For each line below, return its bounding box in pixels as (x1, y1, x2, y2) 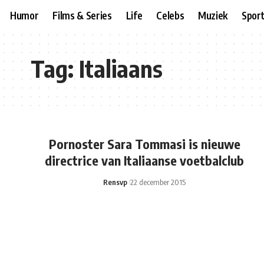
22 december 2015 (130, 177, 186, 187)
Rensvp (103, 177, 128, 187)
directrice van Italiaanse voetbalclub (45, 152, 245, 169)
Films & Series (52, 8, 112, 22)
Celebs (156, 8, 184, 22)
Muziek (198, 8, 228, 22)
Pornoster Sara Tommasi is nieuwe (48, 136, 240, 152)
